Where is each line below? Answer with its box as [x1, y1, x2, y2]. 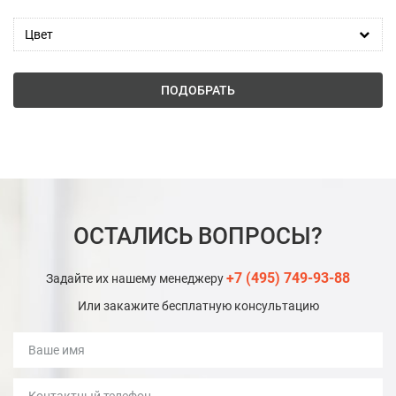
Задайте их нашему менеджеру [46, 271, 226, 286]
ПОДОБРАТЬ [161, 83, 235, 98]
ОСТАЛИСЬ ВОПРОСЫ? [73, 223, 323, 250]
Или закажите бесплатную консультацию [77, 299, 319, 314]
